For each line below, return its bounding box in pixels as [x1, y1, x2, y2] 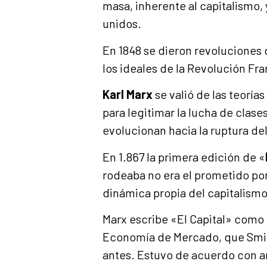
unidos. [103, 16, 141, 31]
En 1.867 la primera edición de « [103, 149, 265, 164]
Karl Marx [103, 87, 153, 102]
